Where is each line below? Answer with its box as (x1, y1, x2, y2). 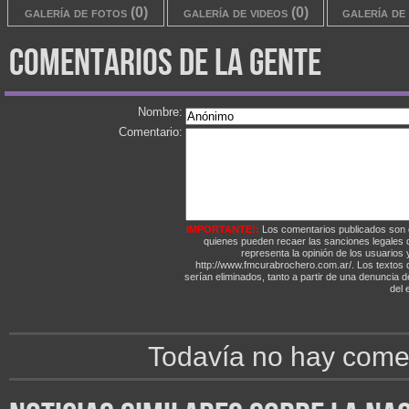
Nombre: (138, 104, 183, 119)
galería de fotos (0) (24, 4, 148, 20)
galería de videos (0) (183, 4, 309, 20)
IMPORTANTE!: (185, 223, 262, 235)
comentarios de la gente (9, 40, 321, 86)
